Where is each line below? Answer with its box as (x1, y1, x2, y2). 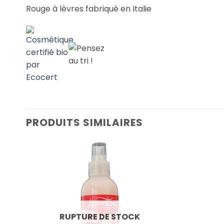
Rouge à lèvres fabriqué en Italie (26, 2, 151, 14)
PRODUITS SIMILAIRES (26, 115, 143, 130)
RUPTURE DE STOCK (59, 210, 140, 222)
